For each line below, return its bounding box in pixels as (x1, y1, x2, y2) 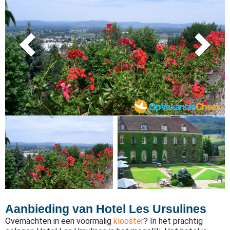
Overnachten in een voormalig (5, 216, 113, 226)
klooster (113, 216, 144, 226)
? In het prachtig (144, 216, 203, 226)
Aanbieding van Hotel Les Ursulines (5, 202, 206, 216)
